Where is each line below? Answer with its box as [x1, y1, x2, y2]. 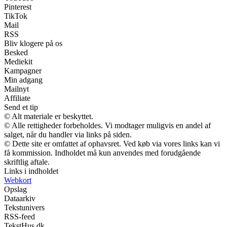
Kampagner [4, 66, 42, 75]
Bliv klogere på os [4, 39, 62, 48]
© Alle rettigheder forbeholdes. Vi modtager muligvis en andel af [4, 121, 211, 130]
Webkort [4, 175, 31, 184]
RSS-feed [4, 212, 35, 221]
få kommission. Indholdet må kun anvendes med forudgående [4, 148, 201, 157]
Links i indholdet [4, 166, 58, 175]
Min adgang [4, 75, 43, 84]
